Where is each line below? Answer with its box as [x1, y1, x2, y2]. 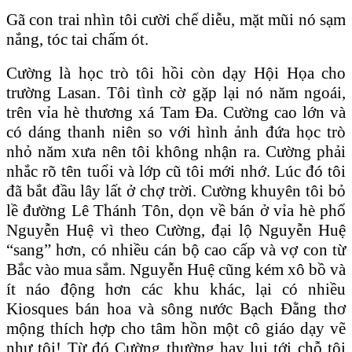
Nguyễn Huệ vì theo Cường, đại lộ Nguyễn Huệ [6, 220, 346, 240]
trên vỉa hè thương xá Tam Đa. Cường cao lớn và [6, 102, 346, 122]
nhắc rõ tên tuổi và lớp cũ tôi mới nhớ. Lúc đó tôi [6, 161, 346, 181]
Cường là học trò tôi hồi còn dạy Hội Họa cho [6, 63, 346, 82]
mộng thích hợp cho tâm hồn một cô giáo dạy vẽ [6, 318, 346, 338]
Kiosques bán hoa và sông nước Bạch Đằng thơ [6, 299, 346, 318]
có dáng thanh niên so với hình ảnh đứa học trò [6, 122, 346, 141]
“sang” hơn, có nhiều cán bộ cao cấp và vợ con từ [6, 240, 346, 259]
